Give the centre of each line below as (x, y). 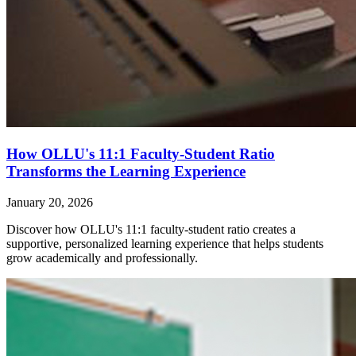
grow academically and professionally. (102, 257)
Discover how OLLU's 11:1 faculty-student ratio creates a (151, 229)
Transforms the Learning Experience (126, 171)
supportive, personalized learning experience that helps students (165, 243)
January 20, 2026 (50, 202)
